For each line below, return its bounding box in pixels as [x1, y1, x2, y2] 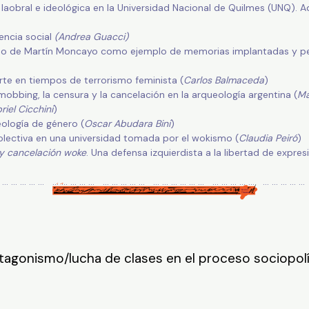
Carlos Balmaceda [183, 74, 264, 87]
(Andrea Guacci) [54, 30, 128, 43]
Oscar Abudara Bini [83, 117, 170, 130]
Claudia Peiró [238, 132, 297, 145]
